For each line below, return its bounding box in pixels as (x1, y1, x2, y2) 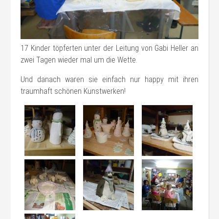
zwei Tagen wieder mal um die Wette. (21, 55, 138, 65)
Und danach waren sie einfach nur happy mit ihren (21, 75, 198, 85)
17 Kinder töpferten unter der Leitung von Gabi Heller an (21, 44, 198, 53)
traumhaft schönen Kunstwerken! (21, 87, 126, 96)
